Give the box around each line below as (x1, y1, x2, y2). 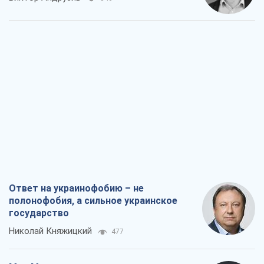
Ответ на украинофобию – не (9, 183, 144, 194)
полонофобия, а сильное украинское (9, 195, 177, 207)
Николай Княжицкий (9, 226, 92, 237)
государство (9, 207, 69, 219)
